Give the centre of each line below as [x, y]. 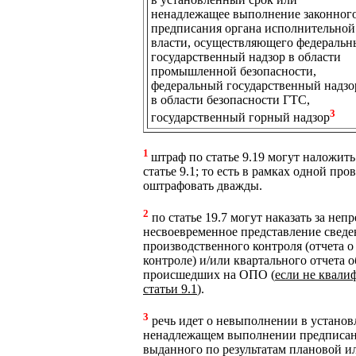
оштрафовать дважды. [203, 185]
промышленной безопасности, [234, 71]
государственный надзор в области [246, 56]
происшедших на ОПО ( [209, 275]
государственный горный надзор [240, 117]
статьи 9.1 [170, 289]
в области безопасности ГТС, [230, 99]
